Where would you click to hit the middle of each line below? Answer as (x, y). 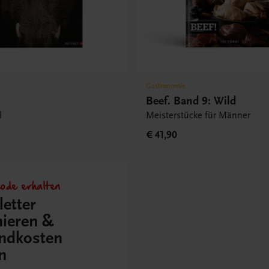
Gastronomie (166, 86)
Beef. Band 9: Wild (191, 101)
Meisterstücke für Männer (198, 116)
